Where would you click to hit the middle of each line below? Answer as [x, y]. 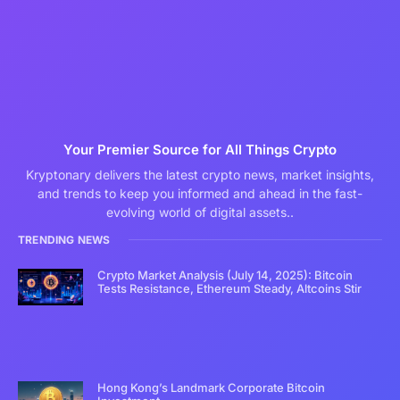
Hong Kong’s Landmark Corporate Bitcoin [212, 388]
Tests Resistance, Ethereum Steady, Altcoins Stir [230, 288]
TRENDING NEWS [64, 239]
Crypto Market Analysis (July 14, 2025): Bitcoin [225, 275]
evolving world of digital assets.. [200, 212]
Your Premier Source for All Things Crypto [200, 149]
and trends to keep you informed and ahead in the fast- [200, 193]
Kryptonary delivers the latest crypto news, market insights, [200, 174]
